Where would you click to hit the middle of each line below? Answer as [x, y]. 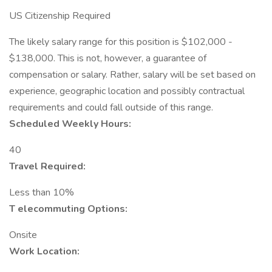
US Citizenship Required [60, 16]
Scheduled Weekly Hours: [70, 124]
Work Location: [44, 251]
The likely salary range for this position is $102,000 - [121, 42]
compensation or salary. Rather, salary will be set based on [132, 75]
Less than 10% [42, 192]
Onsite [23, 235]
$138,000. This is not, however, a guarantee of [108, 58]
